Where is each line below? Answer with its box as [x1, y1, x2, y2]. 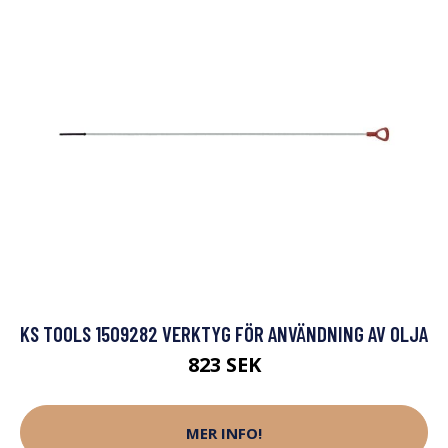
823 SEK [187, 351, 261, 378]
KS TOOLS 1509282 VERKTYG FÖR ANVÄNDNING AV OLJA [20, 321, 428, 346]
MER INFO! [186, 422, 262, 443]
